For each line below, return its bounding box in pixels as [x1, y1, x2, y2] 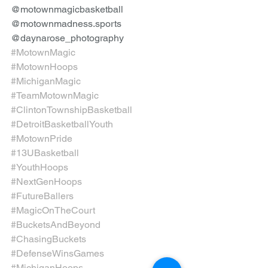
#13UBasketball [11, 147, 79, 159]
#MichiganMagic [11, 75, 81, 87]
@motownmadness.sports [11, 17, 124, 29]
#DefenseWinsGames [11, 247, 104, 259]
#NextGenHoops [11, 175, 82, 187]
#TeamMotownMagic [11, 89, 99, 101]
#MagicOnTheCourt [11, 204, 95, 216]
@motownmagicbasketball [11, 3, 126, 15]
